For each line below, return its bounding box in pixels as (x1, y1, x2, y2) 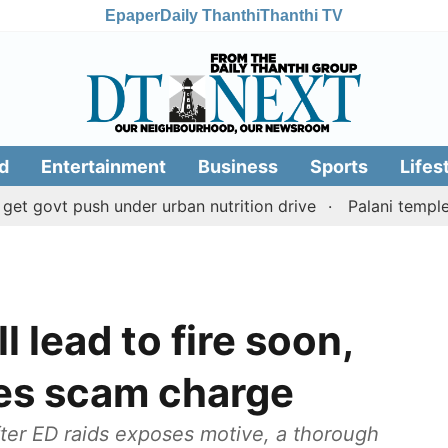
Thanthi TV (260, 6, 343, 24)
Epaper (105, 6, 160, 24)
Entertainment (40, 155, 166, 177)
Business (197, 155, 278, 177)
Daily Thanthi (160, 6, 260, 24)
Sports (309, 155, 368, 177)
